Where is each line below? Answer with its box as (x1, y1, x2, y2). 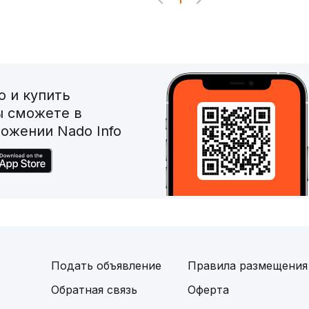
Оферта (188, 282, 229, 297)
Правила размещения (188, 258, 308, 272)
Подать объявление (51, 258, 161, 272)
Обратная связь (51, 282, 137, 297)
